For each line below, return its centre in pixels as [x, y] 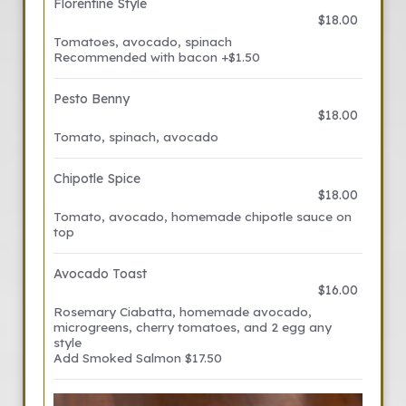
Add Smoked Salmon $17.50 [138, 358]
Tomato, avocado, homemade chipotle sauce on [203, 216]
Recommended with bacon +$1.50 [157, 57]
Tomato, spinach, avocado [136, 136]
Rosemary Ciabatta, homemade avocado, [183, 311]
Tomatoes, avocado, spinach [143, 41]
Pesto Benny [92, 99]
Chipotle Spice [97, 179]
